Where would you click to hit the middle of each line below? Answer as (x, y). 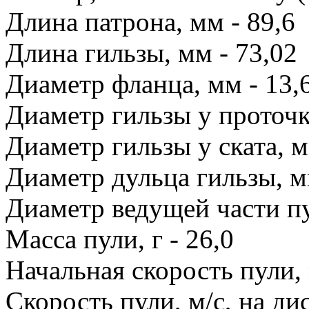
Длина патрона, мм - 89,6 (150, 21)
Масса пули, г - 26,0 (120, 239)
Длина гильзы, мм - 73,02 (151, 52)
